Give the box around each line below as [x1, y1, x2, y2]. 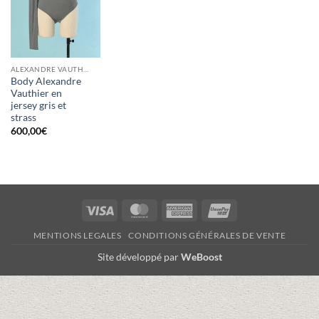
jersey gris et [10, 100, 66, 112]
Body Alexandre [10, 75, 81, 88]
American [193, 202, 236, 215]
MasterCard [153, 202, 206, 215]
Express [193, 219, 227, 231]
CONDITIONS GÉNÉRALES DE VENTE [128, 229, 286, 241]
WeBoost [180, 250, 222, 263]
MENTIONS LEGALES [33, 229, 122, 241]
